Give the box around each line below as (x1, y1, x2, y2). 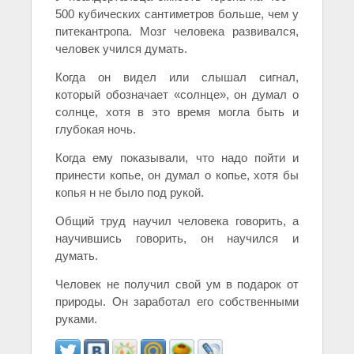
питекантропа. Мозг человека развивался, (55, 24, 299, 38)
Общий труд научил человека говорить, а (55, 214, 299, 228)
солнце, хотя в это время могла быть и (55, 105, 299, 119)
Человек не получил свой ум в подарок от (55, 277, 299, 291)
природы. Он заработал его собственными (55, 295, 299, 308)
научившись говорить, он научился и (55, 232, 299, 245)
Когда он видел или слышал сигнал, (55, 70, 299, 84)
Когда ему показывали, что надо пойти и (55, 151, 299, 164)
